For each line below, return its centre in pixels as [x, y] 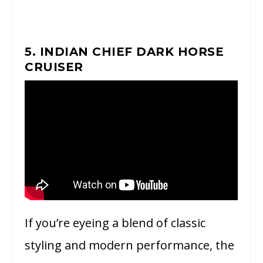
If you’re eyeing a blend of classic [115, 223]
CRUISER [54, 67]
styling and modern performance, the [130, 245]
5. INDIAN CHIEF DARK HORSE [124, 51]
